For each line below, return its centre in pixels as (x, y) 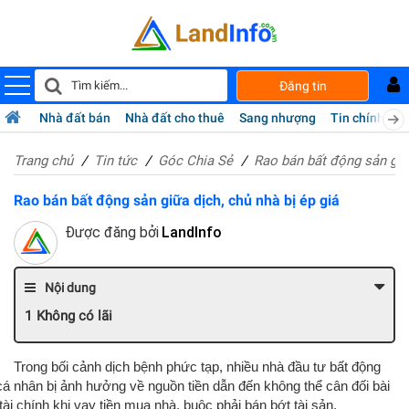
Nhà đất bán (75, 118)
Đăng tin (303, 85)
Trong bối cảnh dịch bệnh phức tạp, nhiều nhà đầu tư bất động (197, 367)
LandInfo (192, 233)
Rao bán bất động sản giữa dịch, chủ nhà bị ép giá (177, 201)
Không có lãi (74, 316)
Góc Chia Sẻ (195, 161)
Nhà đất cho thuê (175, 118)
